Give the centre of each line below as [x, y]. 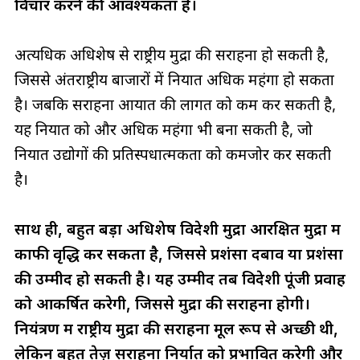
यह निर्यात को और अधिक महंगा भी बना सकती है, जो [163, 130]
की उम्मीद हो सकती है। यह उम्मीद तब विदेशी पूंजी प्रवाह [180, 279]
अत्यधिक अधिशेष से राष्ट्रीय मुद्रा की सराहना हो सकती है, [171, 55]
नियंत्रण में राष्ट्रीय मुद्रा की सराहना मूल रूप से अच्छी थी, [176, 329]
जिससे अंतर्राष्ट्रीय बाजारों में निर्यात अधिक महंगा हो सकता [174, 80]
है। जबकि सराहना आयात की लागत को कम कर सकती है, [175, 105]
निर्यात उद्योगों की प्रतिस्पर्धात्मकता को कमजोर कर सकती [172, 155]
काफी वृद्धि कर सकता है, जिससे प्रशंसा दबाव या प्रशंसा [178, 254]
